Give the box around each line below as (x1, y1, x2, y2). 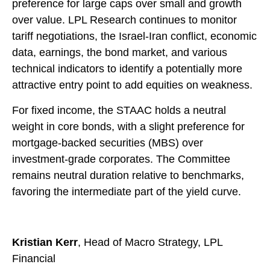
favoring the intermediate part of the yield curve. (12, 186, 241, 198)
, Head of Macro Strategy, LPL (78, 236, 222, 249)
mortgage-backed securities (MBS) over (12, 137, 203, 149)
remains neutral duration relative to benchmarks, (12, 169, 244, 182)
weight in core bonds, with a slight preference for (12, 121, 245, 133)
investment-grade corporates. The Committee (12, 153, 230, 166)
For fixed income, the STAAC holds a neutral (12, 104, 226, 117)
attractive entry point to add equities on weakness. (12, 79, 253, 92)
